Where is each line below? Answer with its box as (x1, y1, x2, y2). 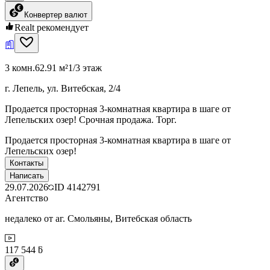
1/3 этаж (68, 62, 102, 73)
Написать (10, 171, 44, 180)
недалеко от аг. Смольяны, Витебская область (5, 213, 192, 224)
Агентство (5, 192, 48, 203)
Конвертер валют (24, 10, 87, 19)
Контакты (10, 158, 43, 168)
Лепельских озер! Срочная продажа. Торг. (5, 114, 177, 125)
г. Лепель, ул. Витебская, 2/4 (5, 83, 121, 93)
